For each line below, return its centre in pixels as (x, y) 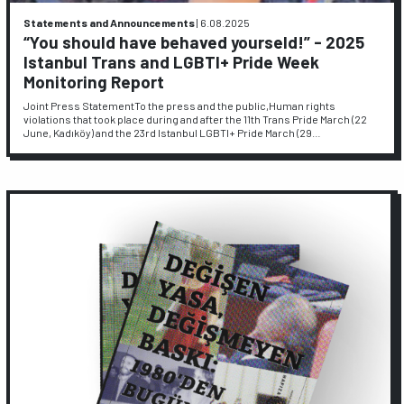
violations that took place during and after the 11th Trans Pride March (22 (196, 119)
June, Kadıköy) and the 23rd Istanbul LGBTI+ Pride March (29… (173, 132)
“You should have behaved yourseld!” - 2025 (194, 42)
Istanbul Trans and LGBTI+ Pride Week (172, 62)
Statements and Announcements (110, 22)
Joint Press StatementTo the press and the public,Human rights (180, 105)
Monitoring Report (94, 82)
